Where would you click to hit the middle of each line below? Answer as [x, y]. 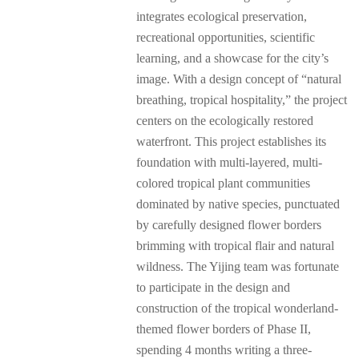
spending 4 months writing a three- [224, 349]
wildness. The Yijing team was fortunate [238, 266]
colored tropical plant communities [223, 183]
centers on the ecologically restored [225, 120]
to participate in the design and [213, 287]
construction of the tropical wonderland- [237, 308]
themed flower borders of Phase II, [224, 329]
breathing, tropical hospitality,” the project [242, 99]
